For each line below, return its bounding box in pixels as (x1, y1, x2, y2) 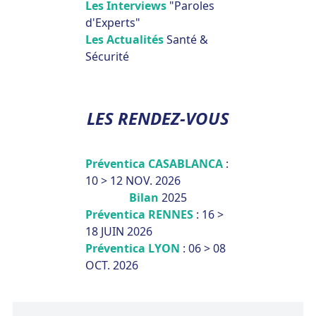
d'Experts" (85, 15, 140, 30)
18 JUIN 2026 (85, 224, 152, 239)
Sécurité (85, 49, 129, 64)
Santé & (166, 32, 208, 47)
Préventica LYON (85, 241, 183, 256)
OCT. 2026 (85, 257, 138, 273)
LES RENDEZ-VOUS (86, 107, 229, 130)
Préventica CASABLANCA (85, 156, 226, 171)
